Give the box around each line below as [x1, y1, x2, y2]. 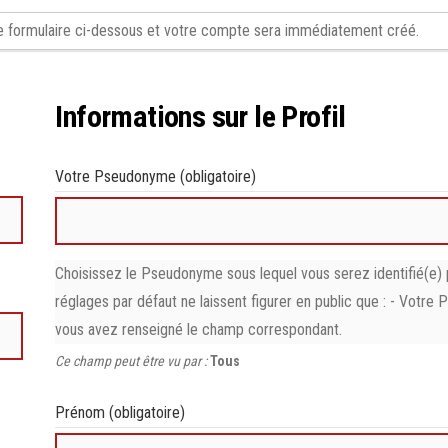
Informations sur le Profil [55, 99, 346, 134]
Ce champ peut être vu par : [55, 353, 211, 369]
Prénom [55, 403, 110, 422]
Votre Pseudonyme [55, 167, 181, 186]
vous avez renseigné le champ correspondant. [55, 320, 343, 339]
